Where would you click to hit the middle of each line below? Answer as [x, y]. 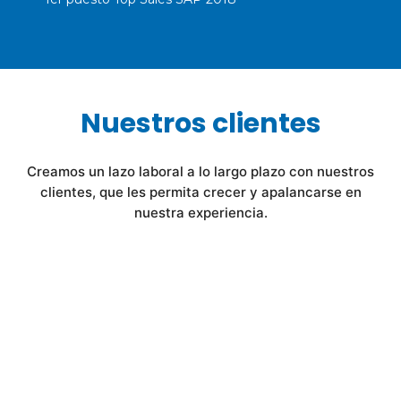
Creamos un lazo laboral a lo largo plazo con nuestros [200, 172]
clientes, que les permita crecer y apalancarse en [200, 192]
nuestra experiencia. [200, 213]
